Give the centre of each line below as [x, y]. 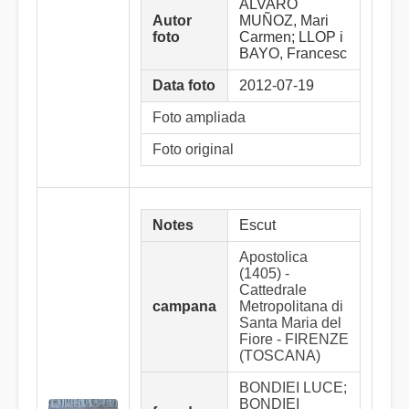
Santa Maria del [290, 323]
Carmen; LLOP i [291, 37]
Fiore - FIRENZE [294, 339]
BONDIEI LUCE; [293, 388]
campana [184, 306]
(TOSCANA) [280, 356]
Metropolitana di [291, 306]
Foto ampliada [199, 117]
